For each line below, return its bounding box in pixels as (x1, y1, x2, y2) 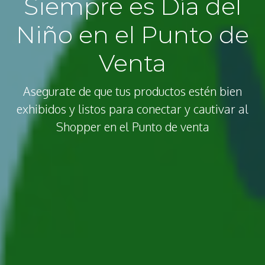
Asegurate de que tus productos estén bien (23, 83, 242, 99)
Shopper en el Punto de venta (56, 119, 209, 135)
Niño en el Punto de (16, 20, 249, 50)
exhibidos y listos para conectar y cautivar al (17, 101, 248, 117)
